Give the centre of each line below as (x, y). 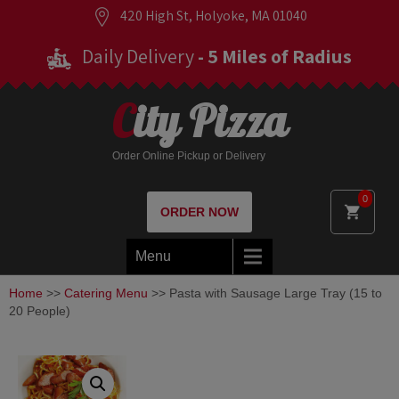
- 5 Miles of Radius (275, 56)
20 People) (40, 311)
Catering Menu (106, 293)
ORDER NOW (199, 212)
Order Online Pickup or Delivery (189, 156)
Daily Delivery (138, 56)
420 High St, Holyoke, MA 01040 (212, 16)
